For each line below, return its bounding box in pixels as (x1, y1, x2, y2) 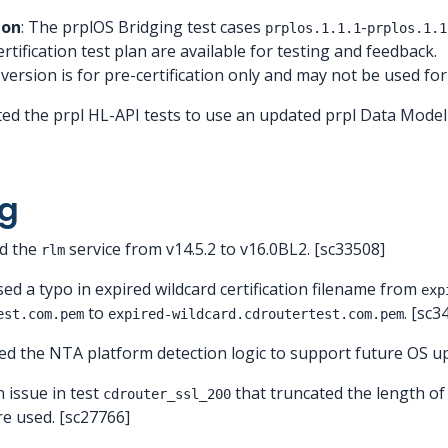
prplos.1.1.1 (265, 20, 361, 36)
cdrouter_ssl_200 (103, 386, 231, 402)
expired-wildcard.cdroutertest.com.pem (108, 306, 404, 322)
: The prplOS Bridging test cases (21, 16, 265, 38)
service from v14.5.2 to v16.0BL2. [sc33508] (65, 238, 385, 260)
